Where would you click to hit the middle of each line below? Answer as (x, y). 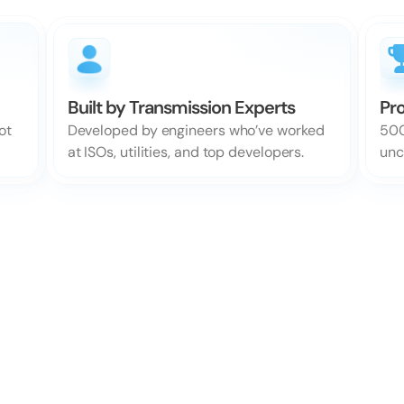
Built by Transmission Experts (181, 107)
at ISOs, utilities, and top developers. (186, 151)
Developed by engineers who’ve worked (196, 130)
